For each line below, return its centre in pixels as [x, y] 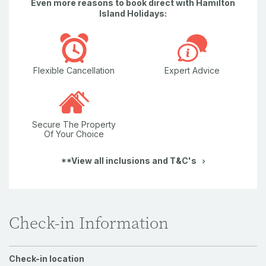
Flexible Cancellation [74, 71]
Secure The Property [74, 125]
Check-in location [47, 259]
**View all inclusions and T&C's [129, 161]
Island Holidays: [133, 13]
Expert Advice [192, 71]
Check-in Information [89, 224]
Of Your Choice [74, 134]
